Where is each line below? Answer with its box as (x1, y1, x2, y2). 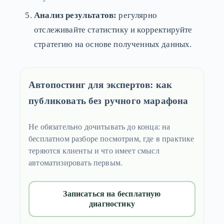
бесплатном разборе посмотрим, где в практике (28, 134, 194, 143)
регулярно (116, 10, 157, 20)
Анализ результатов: (34, 10, 117, 20)
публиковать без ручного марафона (28, 95, 188, 106)
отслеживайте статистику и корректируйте (34, 24, 192, 34)
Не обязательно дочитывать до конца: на (28, 122, 170, 131)
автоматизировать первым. (28, 158, 123, 167)
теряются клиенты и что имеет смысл (28, 146, 159, 155)
